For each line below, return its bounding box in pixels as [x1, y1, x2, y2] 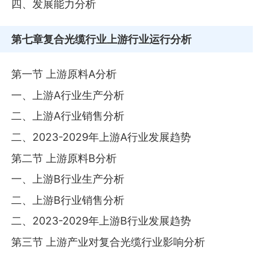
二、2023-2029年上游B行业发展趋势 [11, 214, 192, 227]
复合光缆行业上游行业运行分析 [43, 32, 192, 45]
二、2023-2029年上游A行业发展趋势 [11, 130, 192, 143]
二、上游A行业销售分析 [11, 110, 125, 123]
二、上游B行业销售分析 [11, 193, 125, 206]
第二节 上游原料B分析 [11, 151, 117, 164]
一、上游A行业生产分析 [11, 88, 125, 101]
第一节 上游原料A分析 [11, 68, 117, 81]
